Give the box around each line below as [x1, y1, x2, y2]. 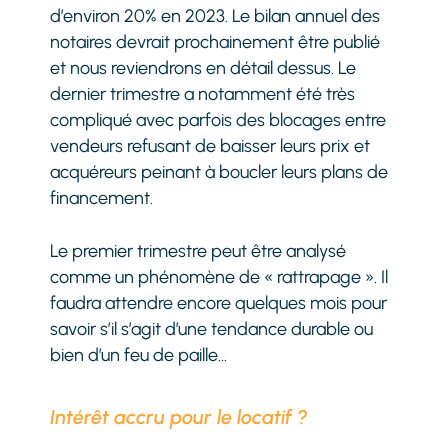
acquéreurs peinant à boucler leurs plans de [50, 160, 389, 183]
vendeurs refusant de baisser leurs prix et [50, 134, 371, 157]
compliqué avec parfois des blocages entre [50, 108, 387, 131]
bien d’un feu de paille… [50, 343, 228, 366]
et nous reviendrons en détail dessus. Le [50, 56, 357, 79]
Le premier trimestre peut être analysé [50, 239, 347, 262]
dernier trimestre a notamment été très [50, 82, 356, 105]
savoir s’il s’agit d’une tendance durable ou [50, 317, 374, 340]
